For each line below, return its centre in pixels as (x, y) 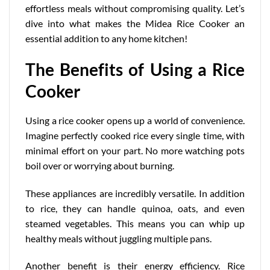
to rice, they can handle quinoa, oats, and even (135, 208)
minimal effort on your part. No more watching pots (135, 150)
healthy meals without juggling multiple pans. (118, 238)
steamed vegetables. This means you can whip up (135, 223)
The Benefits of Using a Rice (135, 69)
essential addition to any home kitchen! (106, 38)
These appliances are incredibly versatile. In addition (135, 193)
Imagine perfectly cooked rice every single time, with (135, 135)
